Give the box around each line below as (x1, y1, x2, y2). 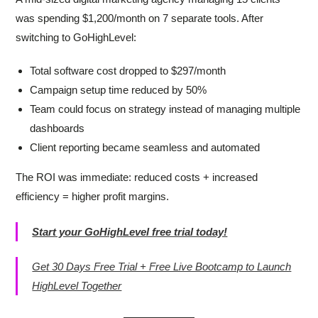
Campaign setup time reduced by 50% (30, 84, 207, 97)
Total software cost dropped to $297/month (30, 65, 226, 77)
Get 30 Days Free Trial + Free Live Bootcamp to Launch (32, 261, 292, 273)
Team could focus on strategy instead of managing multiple (30, 103, 301, 116)
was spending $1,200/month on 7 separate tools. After (16, 12, 264, 25)
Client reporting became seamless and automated (30, 141, 261, 154)
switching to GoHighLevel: (16, 31, 137, 44)
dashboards (30, 122, 85, 135)
